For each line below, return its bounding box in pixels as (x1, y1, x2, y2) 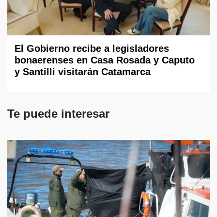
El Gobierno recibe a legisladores (15, 43, 169, 54)
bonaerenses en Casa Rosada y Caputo (15, 55, 195, 66)
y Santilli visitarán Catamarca (15, 66, 151, 77)
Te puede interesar (7, 107, 109, 121)
